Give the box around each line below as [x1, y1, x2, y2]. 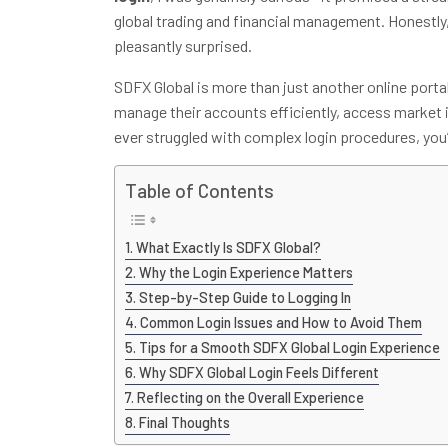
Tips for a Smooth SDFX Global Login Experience [138, 338, 440, 356]
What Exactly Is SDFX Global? [135, 238, 321, 256]
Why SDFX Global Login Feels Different [138, 363, 379, 381]
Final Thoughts [138, 413, 230, 431]
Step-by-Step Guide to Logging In [138, 288, 351, 306]
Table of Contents [125, 179, 274, 203]
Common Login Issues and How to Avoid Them [139, 313, 422, 331]
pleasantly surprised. [114, 36, 252, 56]
